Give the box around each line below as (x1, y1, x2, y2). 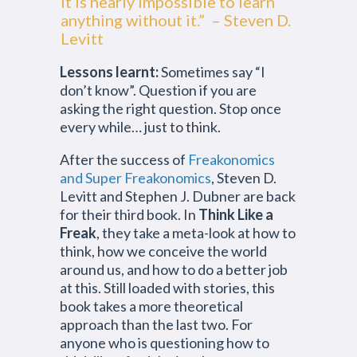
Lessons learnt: (60, 63, 159, 80)
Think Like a (198, 206, 273, 223)
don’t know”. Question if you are (60, 81, 257, 99)
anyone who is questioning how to (60, 334, 269, 351)
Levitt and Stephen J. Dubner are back (60, 187, 296, 205)
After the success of (60, 151, 188, 168)
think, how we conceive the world (60, 242, 267, 260)
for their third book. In (60, 206, 198, 223)
